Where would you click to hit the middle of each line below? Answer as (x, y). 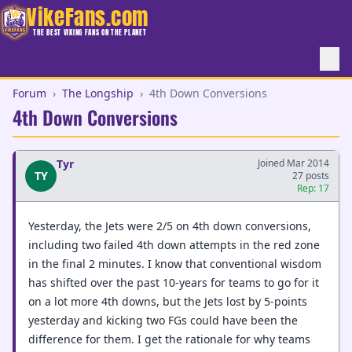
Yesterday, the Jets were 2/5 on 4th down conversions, (170, 225)
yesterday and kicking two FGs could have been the (163, 320)
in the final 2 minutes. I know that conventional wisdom (175, 263)
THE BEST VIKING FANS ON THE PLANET (90, 32)
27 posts (311, 176)
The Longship (98, 93)
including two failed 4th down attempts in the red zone (174, 244)
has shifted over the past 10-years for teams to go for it (174, 282)
